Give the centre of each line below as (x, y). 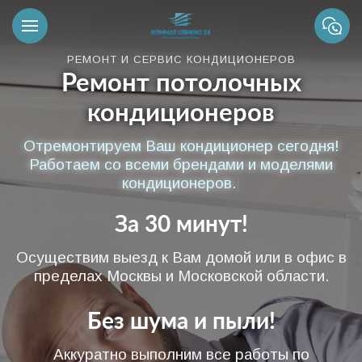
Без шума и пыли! (181, 322)
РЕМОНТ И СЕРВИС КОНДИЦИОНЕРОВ (181, 59)
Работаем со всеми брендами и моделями (181, 164)
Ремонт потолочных (181, 84)
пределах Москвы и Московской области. (181, 276)
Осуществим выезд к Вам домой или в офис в (181, 257)
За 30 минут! (181, 225)
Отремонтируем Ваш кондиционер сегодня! (181, 146)
